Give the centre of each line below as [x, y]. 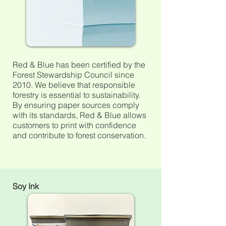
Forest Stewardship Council [63, 75]
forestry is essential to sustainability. [76, 95]
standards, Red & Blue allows [92, 115]
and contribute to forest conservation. [79, 135]
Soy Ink [26, 186]
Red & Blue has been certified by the [79, 65]
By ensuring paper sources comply [76, 105]
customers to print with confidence [74, 125]
